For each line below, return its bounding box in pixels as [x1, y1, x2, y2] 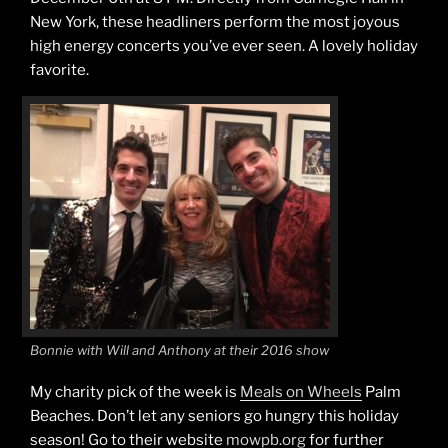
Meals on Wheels [240, 383, 362, 402]
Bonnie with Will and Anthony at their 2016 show [30, 341, 329, 358]
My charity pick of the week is [30, 383, 240, 402]
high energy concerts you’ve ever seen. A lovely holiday [30, 36, 418, 55]
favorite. [30, 60, 89, 79]
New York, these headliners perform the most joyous [30, 12, 400, 31]
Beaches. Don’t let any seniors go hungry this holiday [30, 407, 399, 426]
